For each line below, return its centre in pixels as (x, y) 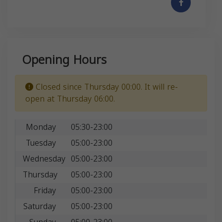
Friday (45, 190)
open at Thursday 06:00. (70, 99)
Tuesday (41, 143)
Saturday (39, 206)
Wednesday (44, 159)
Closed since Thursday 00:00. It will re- (106, 87)
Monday (41, 127)
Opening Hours (64, 60)
